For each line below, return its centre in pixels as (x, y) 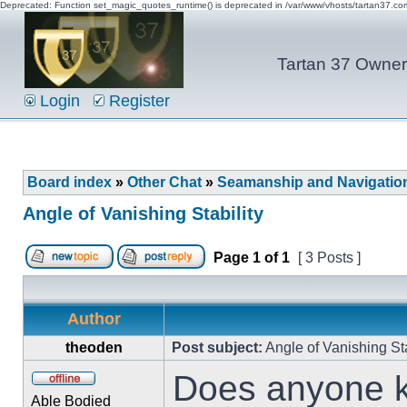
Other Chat (164, 182)
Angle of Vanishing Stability (143, 213)
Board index (69, 182)
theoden (94, 347)
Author (94, 319)
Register (137, 101)
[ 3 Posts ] (329, 258)
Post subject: (217, 347)
